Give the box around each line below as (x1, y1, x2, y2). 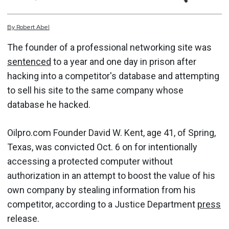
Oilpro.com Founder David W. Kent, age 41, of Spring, (7, 127, 216, 138)
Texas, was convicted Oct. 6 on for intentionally (7, 142, 197, 152)
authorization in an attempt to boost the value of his (7, 170, 215, 181)
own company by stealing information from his (7, 185, 196, 195)
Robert (16, 23, 35, 31)
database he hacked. (7, 99, 90, 110)
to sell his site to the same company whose (7, 85, 184, 96)
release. (7, 213, 39, 224)
